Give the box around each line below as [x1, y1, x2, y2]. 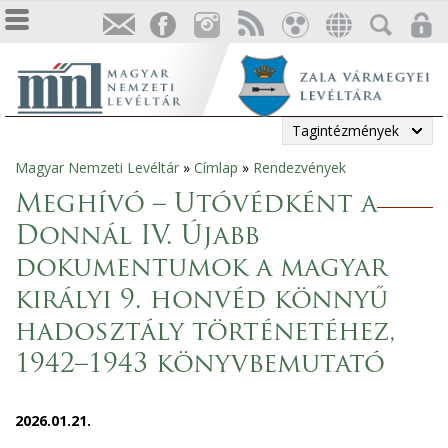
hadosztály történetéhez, [15, 320, 396, 347]
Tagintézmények [292, 121, 399, 140]
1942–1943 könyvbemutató [15, 352, 385, 379]
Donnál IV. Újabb [15, 224, 260, 251]
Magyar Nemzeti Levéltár [15, 158, 179, 177]
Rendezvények [253, 158, 346, 177]
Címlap [194, 158, 238, 177]
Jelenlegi [5, 163, 101, 191]
